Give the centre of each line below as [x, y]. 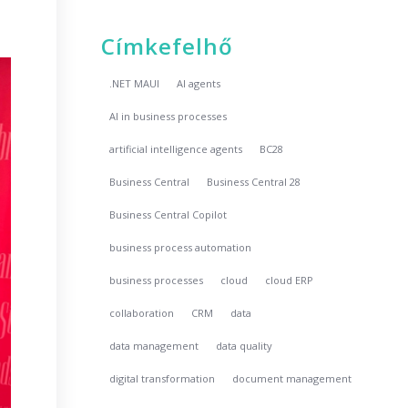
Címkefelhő [168, 46]
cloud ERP [290, 280]
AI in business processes [168, 116]
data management [154, 346]
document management [292, 378]
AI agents [199, 83]
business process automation [181, 247]
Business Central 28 [254, 182]
